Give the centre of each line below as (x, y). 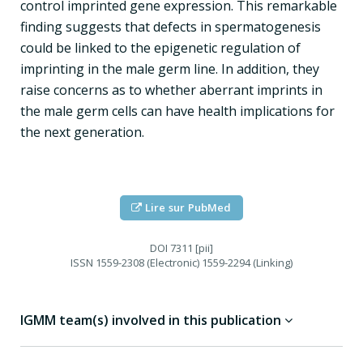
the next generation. (82, 132)
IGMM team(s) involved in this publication (152, 320)
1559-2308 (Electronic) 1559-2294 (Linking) (193, 262)
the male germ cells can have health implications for (177, 111)
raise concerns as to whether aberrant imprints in (171, 90)
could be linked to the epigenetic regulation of (160, 47)
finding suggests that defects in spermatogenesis (171, 26)
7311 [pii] (190, 248)
